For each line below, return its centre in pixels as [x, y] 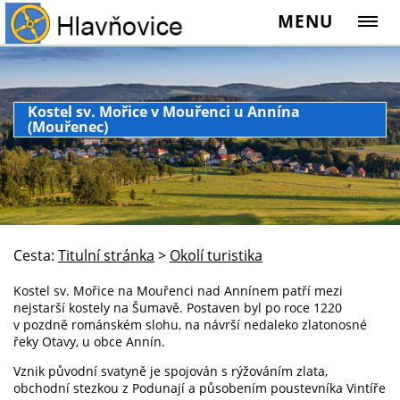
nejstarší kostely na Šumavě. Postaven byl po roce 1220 [178, 307]
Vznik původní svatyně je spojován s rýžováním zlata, [171, 371]
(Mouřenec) [68, 127]
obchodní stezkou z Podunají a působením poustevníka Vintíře [200, 387]
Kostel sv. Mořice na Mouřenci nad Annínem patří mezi [178, 290]
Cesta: [34, 255]
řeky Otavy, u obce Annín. [89, 341]
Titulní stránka [106, 255]
